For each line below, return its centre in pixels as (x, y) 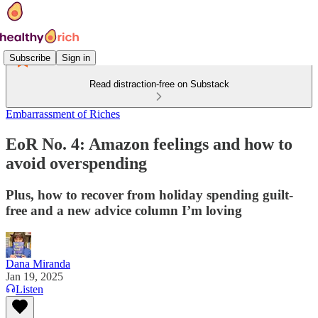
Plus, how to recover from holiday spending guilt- (149, 194)
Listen (29, 289)
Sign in (76, 57)
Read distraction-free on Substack (159, 84)
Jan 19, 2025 (34, 276)
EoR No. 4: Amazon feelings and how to (149, 144)
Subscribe (30, 57)
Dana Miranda (38, 263)
